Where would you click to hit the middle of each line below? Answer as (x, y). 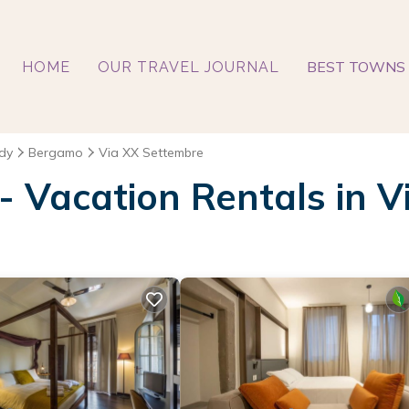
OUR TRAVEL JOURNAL (188, 67)
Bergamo (56, 152)
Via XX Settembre (151, 152)
